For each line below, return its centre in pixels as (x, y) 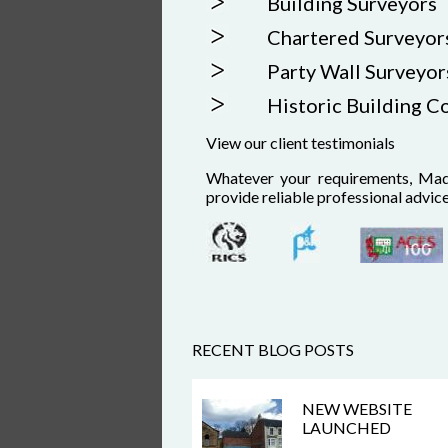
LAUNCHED (346, 427)
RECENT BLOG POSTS (273, 349)
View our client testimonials (300, 142)
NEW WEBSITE (357, 408)
